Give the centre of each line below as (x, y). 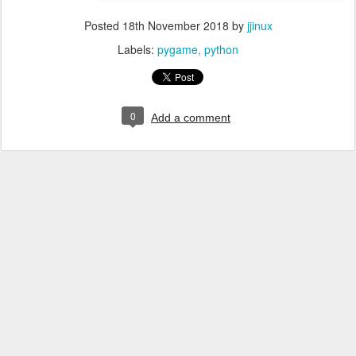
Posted (103, 25)
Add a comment (191, 118)
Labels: (137, 49)
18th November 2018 (175, 25)
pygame (178, 49)
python (221, 49)
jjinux (259, 25)
